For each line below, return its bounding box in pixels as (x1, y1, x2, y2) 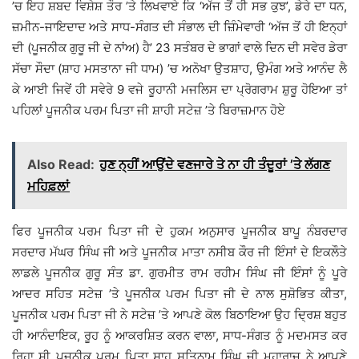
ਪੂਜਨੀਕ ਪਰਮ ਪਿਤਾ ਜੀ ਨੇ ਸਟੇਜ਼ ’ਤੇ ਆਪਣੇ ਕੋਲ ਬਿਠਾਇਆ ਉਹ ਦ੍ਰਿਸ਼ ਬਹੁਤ (12, 306, 347, 322)
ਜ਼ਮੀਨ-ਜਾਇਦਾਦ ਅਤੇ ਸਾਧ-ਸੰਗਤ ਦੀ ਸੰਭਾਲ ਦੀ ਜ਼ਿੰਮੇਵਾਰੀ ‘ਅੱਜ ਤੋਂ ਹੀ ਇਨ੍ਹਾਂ (12, 18, 347, 34)
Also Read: (27, 155, 95, 172)
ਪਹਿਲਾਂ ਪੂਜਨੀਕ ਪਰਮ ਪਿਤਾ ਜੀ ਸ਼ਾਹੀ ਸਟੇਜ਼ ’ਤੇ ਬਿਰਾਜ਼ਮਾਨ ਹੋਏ (12, 102, 285, 118)
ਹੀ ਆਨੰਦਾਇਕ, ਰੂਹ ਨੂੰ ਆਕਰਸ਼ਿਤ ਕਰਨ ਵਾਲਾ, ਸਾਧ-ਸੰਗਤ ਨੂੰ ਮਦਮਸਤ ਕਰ (12, 327, 347, 343)
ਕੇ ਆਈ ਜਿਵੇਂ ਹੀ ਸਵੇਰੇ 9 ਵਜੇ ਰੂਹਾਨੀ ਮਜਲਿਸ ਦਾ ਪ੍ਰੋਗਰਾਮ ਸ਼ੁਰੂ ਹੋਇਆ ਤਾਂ (12, 81, 347, 97)
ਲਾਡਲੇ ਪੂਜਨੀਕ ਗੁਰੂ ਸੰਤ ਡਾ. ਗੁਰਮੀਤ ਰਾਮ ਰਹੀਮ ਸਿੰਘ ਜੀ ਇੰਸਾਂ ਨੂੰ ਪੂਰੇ (12, 264, 347, 280)
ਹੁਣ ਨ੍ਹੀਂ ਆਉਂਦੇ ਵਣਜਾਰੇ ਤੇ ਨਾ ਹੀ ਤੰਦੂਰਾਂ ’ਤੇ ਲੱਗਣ (99, 155, 330, 172)
